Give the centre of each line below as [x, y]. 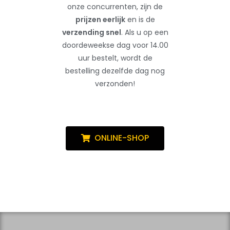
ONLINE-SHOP [122, 138]
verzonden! [115, 83]
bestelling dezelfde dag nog [115, 71]
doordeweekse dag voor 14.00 [115, 45]
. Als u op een [145, 32]
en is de [140, 19]
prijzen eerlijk [100, 19]
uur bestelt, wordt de [115, 58]
